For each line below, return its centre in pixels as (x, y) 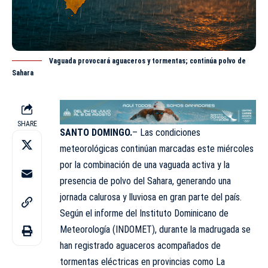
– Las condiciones (166, 132)
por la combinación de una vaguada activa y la (145, 165)
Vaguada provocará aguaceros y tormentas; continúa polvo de (147, 61)
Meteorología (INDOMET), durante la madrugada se (155, 229)
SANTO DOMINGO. (96, 132)
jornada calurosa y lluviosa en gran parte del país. (151, 197)
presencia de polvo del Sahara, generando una (145, 181)
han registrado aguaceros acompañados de (140, 245)
